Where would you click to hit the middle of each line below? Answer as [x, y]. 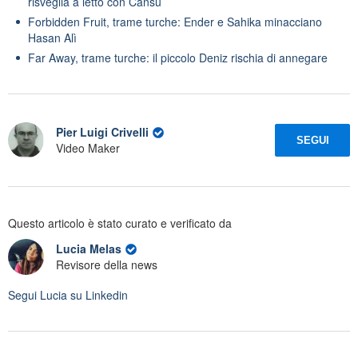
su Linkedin [97, 294]
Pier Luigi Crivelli [102, 132]
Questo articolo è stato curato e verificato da [120, 223]
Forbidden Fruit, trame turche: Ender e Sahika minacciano [175, 21]
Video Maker [88, 148]
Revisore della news [107, 265]
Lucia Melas [90, 249]
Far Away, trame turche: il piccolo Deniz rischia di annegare [178, 57]
